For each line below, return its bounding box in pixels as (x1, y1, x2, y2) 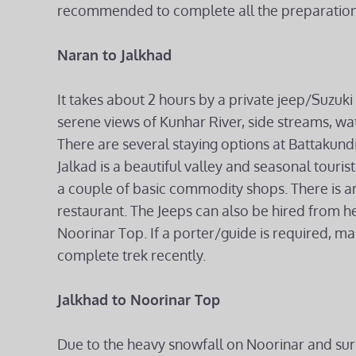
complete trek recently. (57, 246, 206, 264)
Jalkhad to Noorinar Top (57, 291, 220, 308)
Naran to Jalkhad (57, 46, 172, 64)
